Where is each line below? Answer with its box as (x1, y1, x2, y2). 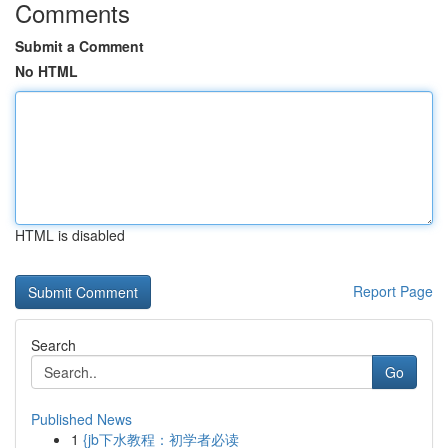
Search (31, 335, 76, 355)
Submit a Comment (15, 36, 144, 56)
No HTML (15, 61, 78, 81)
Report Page (353, 281, 433, 301)
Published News (31, 409, 132, 429)
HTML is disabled (15, 225, 125, 245)
